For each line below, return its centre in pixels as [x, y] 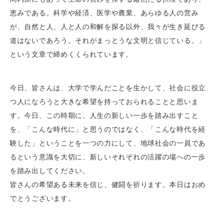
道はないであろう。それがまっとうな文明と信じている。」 [108, 40]
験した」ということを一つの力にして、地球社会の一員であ [108, 143]
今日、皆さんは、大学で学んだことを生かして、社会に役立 [108, 88]
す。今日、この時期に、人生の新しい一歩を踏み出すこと [104, 115]
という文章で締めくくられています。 [72, 54]
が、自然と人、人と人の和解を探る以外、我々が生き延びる [108, 27]
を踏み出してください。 [50, 171]
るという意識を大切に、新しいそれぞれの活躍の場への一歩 [108, 157]
